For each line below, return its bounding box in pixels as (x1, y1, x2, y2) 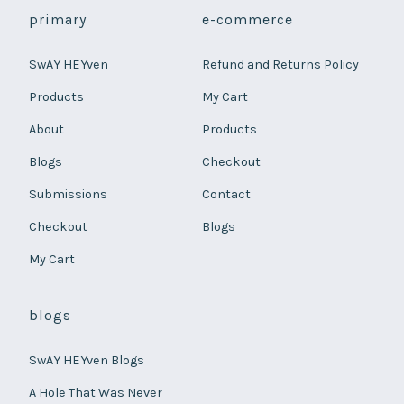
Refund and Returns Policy (202, 57, 359, 73)
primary (29, 11, 87, 29)
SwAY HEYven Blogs (29, 353, 145, 369)
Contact (202, 187, 251, 203)
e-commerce (202, 11, 293, 29)
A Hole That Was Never (29, 385, 163, 401)
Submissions (29, 187, 108, 203)
